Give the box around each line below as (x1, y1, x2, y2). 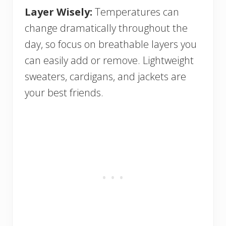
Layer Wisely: (25, 5, 92, 19)
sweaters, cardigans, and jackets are (25, 70, 186, 84)
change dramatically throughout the (25, 21, 188, 35)
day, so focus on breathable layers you (25, 37, 197, 51)
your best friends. (25, 86, 103, 100)
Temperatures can (92, 5, 179, 19)
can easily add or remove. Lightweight (25, 53, 194, 68)
